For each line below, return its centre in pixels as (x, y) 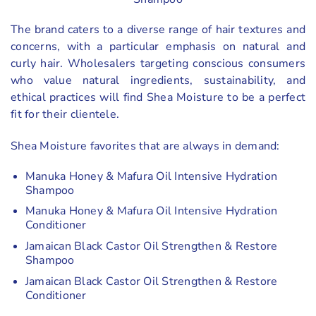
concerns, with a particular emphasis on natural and (158, 47)
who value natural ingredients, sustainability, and (158, 81)
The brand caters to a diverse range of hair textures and (158, 30)
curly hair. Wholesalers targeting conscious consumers (158, 64)
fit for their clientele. (65, 115)
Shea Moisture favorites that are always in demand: (145, 146)
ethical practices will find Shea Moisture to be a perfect (158, 98)
